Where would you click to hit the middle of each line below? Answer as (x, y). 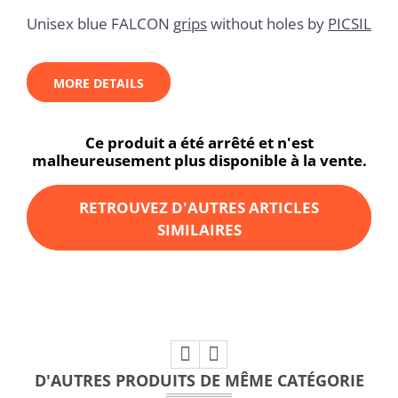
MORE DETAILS (99, 84)
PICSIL (350, 23)
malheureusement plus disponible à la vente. (199, 161)
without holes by (267, 23)
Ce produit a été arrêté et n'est (199, 143)
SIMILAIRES (199, 229)
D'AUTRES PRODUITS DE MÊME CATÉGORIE (199, 380)
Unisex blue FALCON (100, 23)
